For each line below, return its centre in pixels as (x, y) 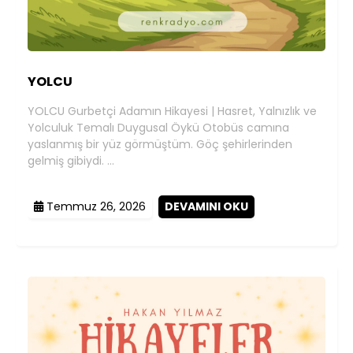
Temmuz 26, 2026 (95, 206)
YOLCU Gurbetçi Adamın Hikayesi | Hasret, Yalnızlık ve (172, 111)
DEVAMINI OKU (206, 206)
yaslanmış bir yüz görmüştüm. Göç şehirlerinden (160, 144)
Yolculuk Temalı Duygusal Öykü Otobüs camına (158, 127)
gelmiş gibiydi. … (71, 160)
